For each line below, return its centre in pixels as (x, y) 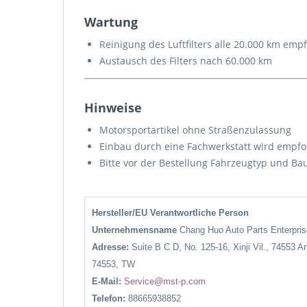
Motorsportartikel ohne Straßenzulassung (195, 130)
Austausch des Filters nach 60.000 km (186, 61)
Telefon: (110, 298)
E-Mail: (108, 281)
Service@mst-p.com (165, 281)
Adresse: (112, 247)
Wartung (111, 22)
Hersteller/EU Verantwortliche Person (170, 213)
